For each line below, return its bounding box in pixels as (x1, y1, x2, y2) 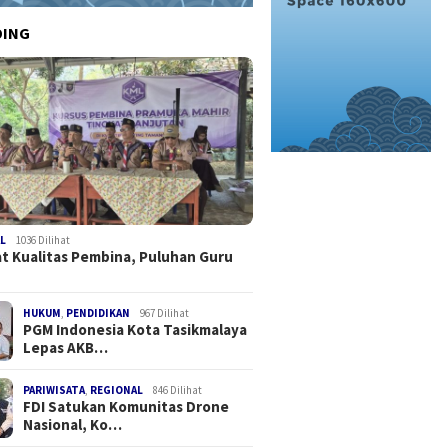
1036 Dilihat (16, 232, 71, 247)
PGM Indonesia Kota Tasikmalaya (23, 319, 248, 339)
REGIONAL (90, 382, 144, 397)
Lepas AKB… (23, 337, 109, 357)
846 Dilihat (153, 382, 203, 397)
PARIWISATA (23, 382, 86, 397)
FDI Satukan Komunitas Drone (23, 396, 230, 416)
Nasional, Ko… (23, 414, 123, 434)
